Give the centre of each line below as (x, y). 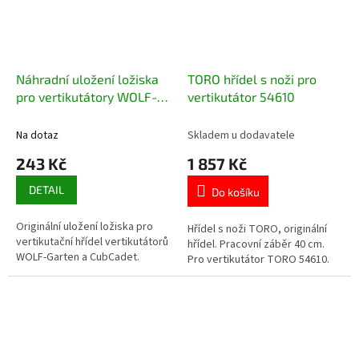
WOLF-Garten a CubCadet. (78, 257)
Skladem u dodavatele (241, 135)
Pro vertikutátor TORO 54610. (258, 259)
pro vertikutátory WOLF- (87, 96)
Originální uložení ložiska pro (85, 226)
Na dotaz (37, 135)
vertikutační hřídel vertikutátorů (92, 242)
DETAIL (46, 189)
